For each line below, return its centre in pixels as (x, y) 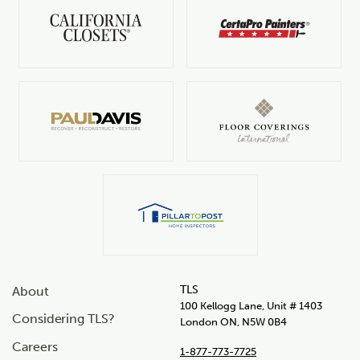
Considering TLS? (63, 319)
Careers (35, 347)
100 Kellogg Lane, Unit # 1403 (251, 305)
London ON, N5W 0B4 (233, 321)
